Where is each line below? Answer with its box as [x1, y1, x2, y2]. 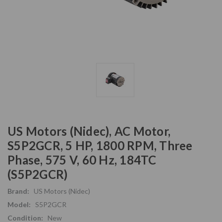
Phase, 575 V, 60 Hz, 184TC [7, 152, 157, 167]
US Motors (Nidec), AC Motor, [7, 123, 170, 138]
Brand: [7, 186, 29, 195]
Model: [7, 200, 31, 209]
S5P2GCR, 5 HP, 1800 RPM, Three [7, 138, 193, 153]
